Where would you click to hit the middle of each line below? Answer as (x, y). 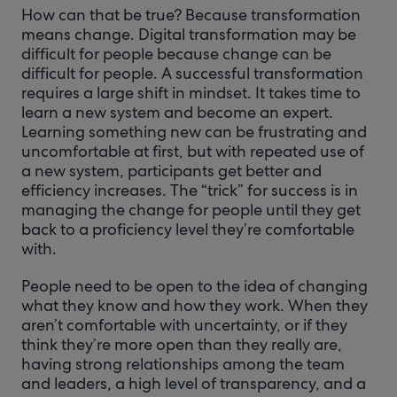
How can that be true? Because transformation (191, 15)
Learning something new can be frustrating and (194, 132)
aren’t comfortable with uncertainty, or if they (184, 325)
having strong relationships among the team (183, 364)
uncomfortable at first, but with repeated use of (193, 151)
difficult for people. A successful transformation (192, 73)
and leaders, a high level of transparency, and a (194, 383)
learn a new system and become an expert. (177, 112)
